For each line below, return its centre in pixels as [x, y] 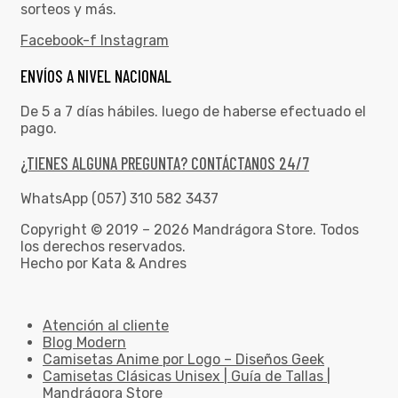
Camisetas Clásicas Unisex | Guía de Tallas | [187, 377]
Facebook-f [59, 41]
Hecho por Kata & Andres [103, 264]
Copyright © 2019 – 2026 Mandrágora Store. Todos [190, 230]
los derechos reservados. [103, 247]
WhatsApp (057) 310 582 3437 [119, 199]
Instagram [135, 41]
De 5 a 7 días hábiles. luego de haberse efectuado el [193, 111]
